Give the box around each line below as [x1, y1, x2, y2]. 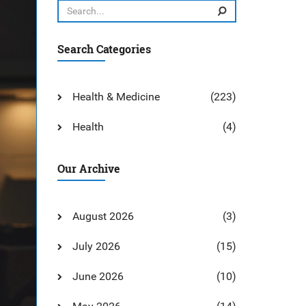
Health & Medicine [72, 90, 160, 103]
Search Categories [57, 42, 151, 56]
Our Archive [57, 161, 120, 176]
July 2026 [72, 240, 120, 253]
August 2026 [72, 210, 134, 223]
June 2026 [72, 270, 124, 283]
